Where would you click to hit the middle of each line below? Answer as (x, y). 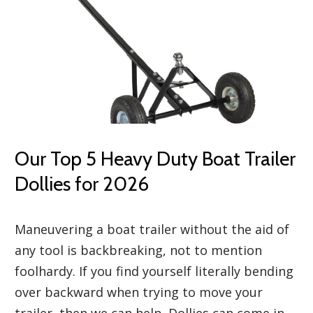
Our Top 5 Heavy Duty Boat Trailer (155, 158)
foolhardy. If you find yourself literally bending (154, 271)
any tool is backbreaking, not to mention (138, 250)
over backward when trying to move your (139, 292)
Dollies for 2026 (82, 183)
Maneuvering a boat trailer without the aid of (152, 229)
